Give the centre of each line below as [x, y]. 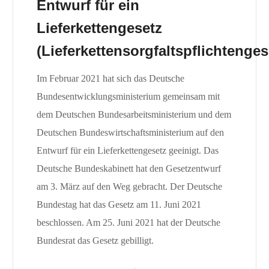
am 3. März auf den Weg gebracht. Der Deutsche [129, 187]
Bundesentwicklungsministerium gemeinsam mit [128, 97]
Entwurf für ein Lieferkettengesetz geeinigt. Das [127, 151]
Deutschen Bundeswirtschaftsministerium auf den [130, 133]
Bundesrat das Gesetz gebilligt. [95, 241]
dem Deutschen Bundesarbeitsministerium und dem [134, 115]
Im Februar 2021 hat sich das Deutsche [110, 79]
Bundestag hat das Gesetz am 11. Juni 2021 [119, 205]
